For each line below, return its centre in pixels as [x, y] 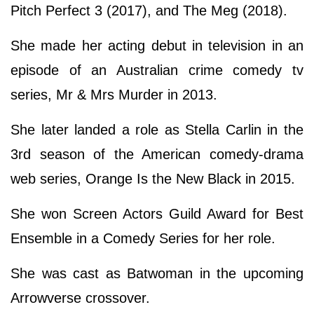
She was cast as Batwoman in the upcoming [157, 273]
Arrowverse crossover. [84, 298]
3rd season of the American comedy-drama [157, 154]
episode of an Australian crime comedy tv [157, 70]
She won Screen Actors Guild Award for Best [157, 213]
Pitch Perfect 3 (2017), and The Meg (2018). [151, 10]
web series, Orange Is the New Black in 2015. [155, 178]
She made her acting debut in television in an [157, 45]
